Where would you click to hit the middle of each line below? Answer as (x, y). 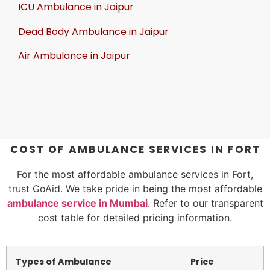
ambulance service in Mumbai (77, 203)
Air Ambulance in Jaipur (74, 55)
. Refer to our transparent (205, 203)
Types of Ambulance (64, 261)
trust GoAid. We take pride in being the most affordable (135, 189)
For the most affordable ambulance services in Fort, (135, 174)
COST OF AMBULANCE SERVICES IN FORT (135, 150)
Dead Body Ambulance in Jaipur (93, 31)
